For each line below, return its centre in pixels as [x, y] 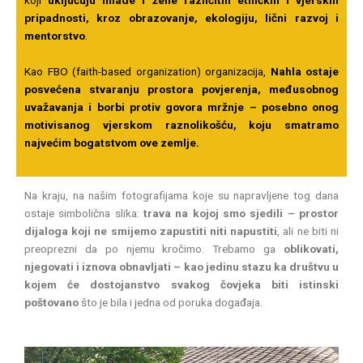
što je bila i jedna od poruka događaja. [171, 303]
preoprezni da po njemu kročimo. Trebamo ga [154, 249]
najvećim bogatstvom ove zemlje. [112, 142]
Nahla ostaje [304, 71]
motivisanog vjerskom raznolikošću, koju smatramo [181, 124]
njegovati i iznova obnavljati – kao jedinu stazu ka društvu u [181, 267]
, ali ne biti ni [308, 231]
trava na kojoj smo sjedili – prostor [239, 214]
